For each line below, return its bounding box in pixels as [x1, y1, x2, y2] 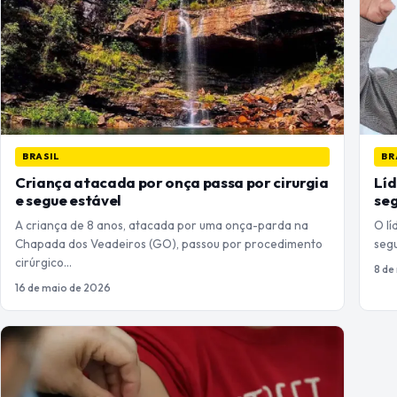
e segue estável [15, 191, 121, 210]
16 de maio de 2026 [15, 281, 111, 295]
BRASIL [22, 151, 60, 163]
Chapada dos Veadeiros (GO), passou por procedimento [15, 236, 323, 253]
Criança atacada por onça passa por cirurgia [15, 173, 329, 192]
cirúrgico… [15, 254, 72, 271]
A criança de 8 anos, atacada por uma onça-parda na [15, 217, 308, 234]
